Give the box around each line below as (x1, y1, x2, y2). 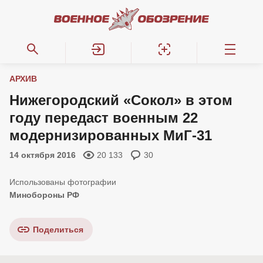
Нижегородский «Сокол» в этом (9, 92, 232, 108)
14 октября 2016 (9, 150, 76, 160)
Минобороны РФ (9, 190, 79, 200)
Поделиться (33, 225, 83, 234)
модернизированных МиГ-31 (9, 127, 212, 143)
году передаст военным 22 (9, 110, 198, 126)
